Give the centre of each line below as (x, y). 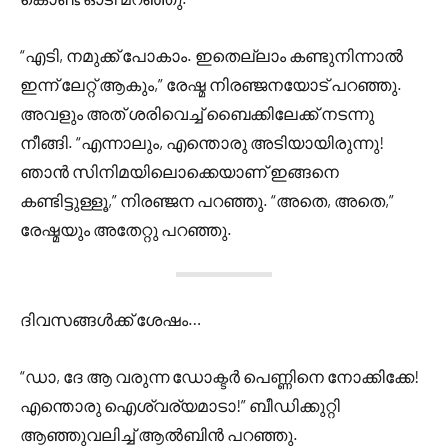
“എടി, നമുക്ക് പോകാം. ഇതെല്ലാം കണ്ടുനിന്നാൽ (211, 55)
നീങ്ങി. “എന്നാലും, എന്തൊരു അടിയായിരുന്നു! (202, 142)
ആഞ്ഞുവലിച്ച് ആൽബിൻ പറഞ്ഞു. (159, 434)
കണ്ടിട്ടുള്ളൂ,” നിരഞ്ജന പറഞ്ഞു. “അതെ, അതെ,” (207, 200)
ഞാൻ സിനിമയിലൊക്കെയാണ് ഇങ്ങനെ (179, 171)
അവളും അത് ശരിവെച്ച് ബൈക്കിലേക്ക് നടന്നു (197, 113)
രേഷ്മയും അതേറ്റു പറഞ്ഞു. (126, 229)
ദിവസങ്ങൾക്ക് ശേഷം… (111, 319)
